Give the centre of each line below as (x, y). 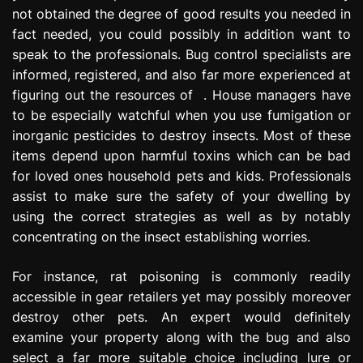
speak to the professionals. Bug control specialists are (181, 54)
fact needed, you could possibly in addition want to (181, 34)
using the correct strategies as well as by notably (181, 216)
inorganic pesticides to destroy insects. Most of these (181, 135)
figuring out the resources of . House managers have (181, 94)
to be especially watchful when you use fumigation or (181, 115)
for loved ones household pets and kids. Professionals (181, 175)
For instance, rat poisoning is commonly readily (181, 276)
